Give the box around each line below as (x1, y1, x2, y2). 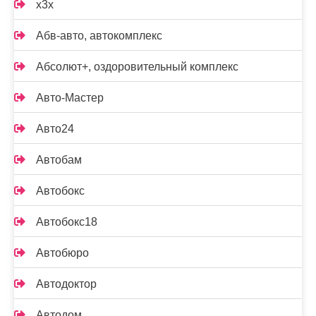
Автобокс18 (36, 215, 97, 228)
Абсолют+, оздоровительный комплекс (36, 60, 238, 73)
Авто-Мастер (36, 91, 104, 104)
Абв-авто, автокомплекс (36, 29, 162, 42)
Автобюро (36, 246, 89, 259)
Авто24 (36, 122, 74, 135)
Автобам (36, 153, 82, 166)
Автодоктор (36, 277, 97, 290)
